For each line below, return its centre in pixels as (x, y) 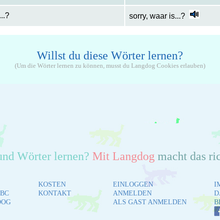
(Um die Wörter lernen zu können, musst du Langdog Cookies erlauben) (110, 66)
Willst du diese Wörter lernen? (110, 56)
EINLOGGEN (133, 185)
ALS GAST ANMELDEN (150, 202)
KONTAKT (55, 193)
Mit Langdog (122, 156)
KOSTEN (52, 185)
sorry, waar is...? (157, 16)
